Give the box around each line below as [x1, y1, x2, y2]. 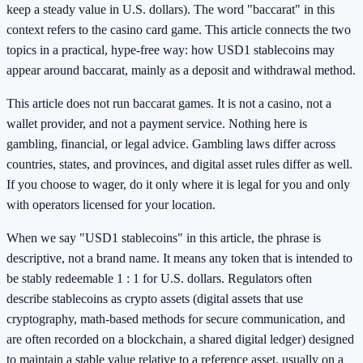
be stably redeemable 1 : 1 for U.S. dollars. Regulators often [6, 271, 312, 286]
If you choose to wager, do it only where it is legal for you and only [6, 177, 350, 192]
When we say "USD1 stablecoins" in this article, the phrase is [6, 231, 321, 246]
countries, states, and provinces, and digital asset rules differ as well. [6, 157, 352, 172]
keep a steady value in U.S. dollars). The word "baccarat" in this [6, 2, 335, 17]
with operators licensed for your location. [6, 198, 216, 212]
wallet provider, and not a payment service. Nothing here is [6, 117, 307, 131]
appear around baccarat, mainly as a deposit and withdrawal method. [6, 63, 356, 78]
